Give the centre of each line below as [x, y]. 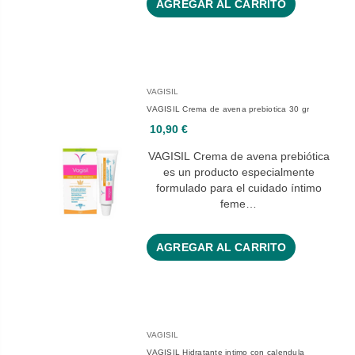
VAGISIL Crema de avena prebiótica [239, 157]
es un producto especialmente [239, 172]
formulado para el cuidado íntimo [239, 188]
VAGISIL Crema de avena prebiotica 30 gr [228, 109]
